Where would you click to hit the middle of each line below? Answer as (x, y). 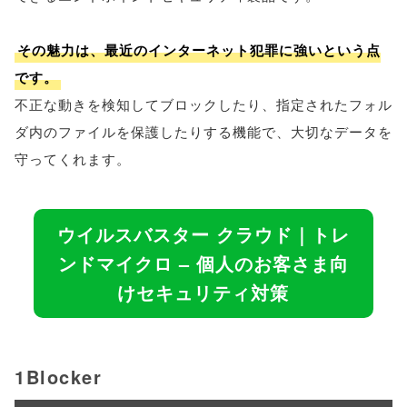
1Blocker (58, 377)
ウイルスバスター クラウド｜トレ (203, 234)
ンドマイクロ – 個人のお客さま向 (203, 263)
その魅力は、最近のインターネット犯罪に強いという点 (199, 50)
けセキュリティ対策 (203, 292)
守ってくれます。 (73, 159)
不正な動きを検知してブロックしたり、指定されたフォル (203, 104)
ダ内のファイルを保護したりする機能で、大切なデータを (203, 131)
